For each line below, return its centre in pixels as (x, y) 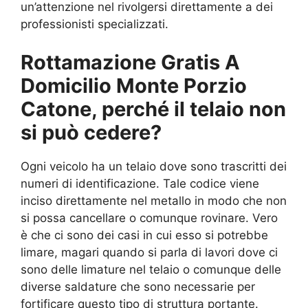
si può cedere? (91, 132)
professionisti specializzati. (95, 24)
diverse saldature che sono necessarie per (138, 286)
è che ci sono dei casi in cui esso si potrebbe (144, 235)
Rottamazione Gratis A (130, 62)
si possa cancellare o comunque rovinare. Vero (149, 218)
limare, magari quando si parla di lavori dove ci (149, 252)
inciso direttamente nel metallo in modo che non (154, 200)
